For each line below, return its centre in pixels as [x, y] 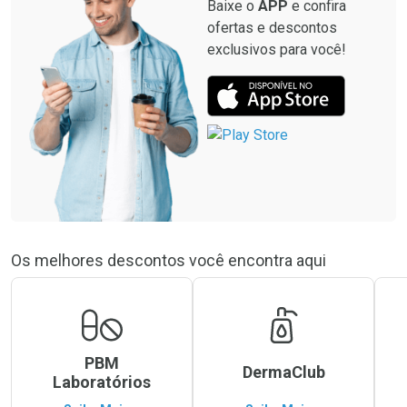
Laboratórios [102, 382]
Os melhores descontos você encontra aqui [169, 260]
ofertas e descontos [272, 27]
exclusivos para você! [277, 49]
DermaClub [283, 372]
